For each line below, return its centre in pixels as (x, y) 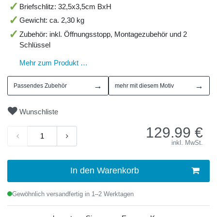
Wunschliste (39, 112)
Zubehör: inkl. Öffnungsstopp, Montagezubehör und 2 (103, 34)
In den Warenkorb (105, 170)
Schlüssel (35, 45)
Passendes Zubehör (40, 86)
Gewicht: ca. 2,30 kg (52, 20)
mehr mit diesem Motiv (144, 86)
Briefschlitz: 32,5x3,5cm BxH (65, 6)
